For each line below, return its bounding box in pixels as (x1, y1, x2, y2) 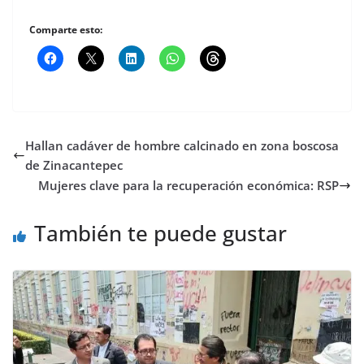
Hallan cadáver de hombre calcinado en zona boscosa (25, 137, 339, 154)
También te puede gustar (34, 219, 287, 249)
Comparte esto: (29, 23, 102, 37)
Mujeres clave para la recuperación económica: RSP (38, 177, 339, 194)
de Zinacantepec (25, 157, 123, 174)
